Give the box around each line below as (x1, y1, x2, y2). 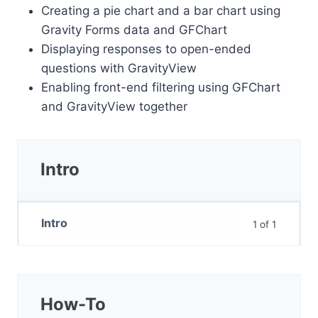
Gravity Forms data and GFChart (41, 23, 227, 38)
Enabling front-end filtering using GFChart (41, 80, 280, 95)
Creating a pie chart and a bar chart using (41, 4, 280, 18)
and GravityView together (41, 99, 191, 114)
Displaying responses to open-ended (41, 42, 251, 57)
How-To (40, 293, 106, 314)
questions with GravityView (41, 61, 197, 76)
